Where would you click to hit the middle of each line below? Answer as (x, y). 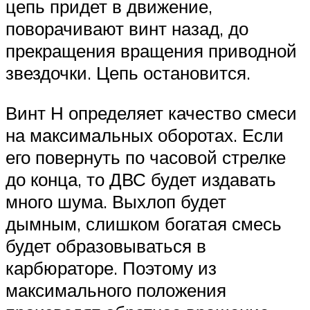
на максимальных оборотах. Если (145, 135)
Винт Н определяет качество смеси (151, 113)
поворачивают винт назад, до (127, 29)
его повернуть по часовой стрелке (146, 157)
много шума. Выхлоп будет (116, 202)
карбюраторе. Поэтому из (111, 268)
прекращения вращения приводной (151, 51)
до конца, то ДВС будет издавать (141, 180)
